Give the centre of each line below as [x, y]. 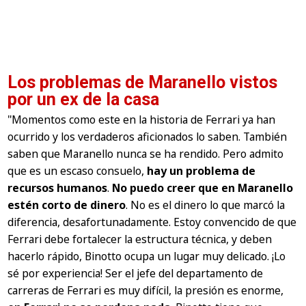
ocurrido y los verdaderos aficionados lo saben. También [148, 137]
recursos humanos [58, 188]
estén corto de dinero [67, 205]
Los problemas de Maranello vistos [143, 82]
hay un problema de [201, 171]
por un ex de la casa [84, 99]
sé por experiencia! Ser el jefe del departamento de [136, 274]
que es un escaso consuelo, [78, 171]
